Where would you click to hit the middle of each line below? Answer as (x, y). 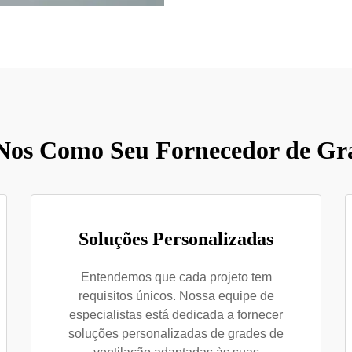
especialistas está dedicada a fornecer (176, 315)
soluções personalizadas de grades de (176, 334)
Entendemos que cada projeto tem (176, 277)
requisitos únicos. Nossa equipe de (176, 296)
